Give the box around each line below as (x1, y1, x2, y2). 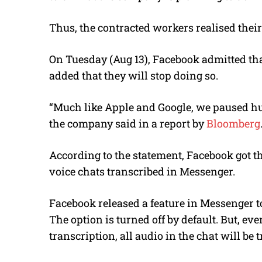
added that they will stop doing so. (49, 68, 218, 82)
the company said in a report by (49, 116, 206, 130)
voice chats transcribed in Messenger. (49, 164, 235, 178)
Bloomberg (206, 116, 260, 130)
